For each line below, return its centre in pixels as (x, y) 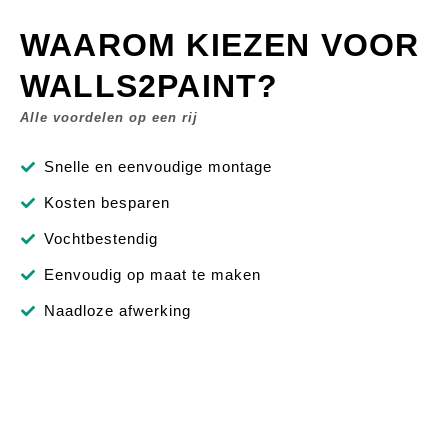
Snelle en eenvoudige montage (157, 167)
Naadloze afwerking (117, 311)
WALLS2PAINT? (149, 86)
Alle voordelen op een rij (109, 118)
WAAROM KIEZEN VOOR (220, 45)
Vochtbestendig (100, 239)
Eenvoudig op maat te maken (152, 275)
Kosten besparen (106, 203)
